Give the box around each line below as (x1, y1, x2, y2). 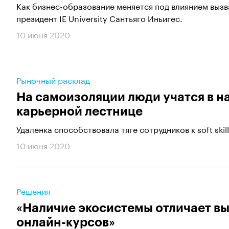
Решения (16, 184, 50, 197)
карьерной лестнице (16, 105, 143, 118)
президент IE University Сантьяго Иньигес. (16, 11, 182, 24)
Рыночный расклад (16, 73, 90, 86)
